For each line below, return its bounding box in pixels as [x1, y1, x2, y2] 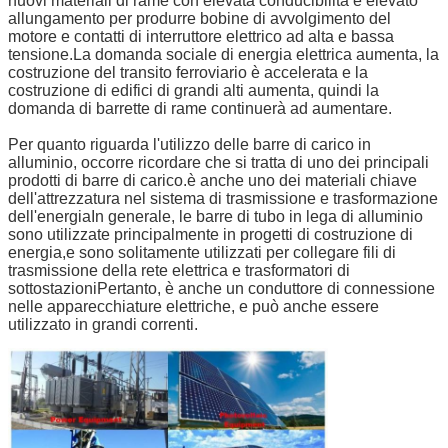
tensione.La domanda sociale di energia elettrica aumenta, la [8, 46, 439, 64]
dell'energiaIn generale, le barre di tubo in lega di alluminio [8, 208, 423, 226]
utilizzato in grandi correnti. [8, 316, 198, 334]
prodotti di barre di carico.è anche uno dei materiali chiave [8, 172, 417, 190]
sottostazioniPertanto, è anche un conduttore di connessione [8, 280, 435, 298]
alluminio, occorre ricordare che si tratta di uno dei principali [8, 154, 429, 172]
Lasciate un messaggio [182, 132, 433, 160]
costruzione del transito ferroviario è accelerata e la [8, 64, 368, 82]
